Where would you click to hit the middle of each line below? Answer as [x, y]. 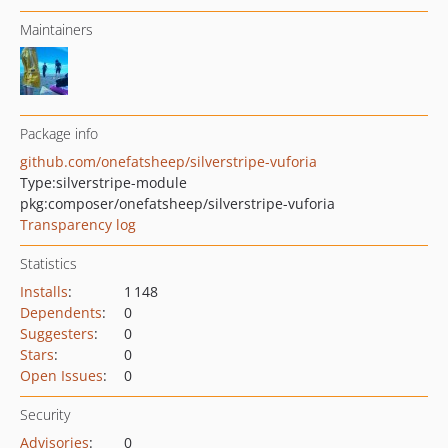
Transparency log [78, 224]
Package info [59, 133]
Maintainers [56, 29]
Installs [44, 291]
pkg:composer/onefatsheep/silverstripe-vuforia [177, 203]
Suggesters [57, 333]
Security [45, 414]
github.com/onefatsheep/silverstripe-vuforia [168, 161]
